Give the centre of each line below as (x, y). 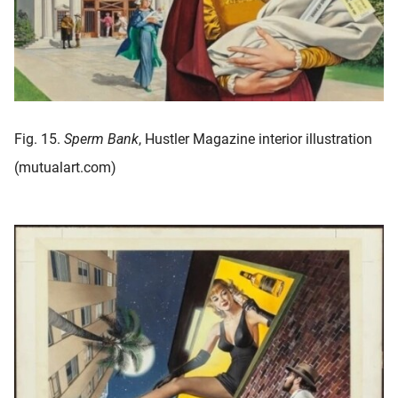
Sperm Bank (101, 139)
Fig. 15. (39, 139)
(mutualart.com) (65, 168)
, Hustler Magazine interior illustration (255, 139)
